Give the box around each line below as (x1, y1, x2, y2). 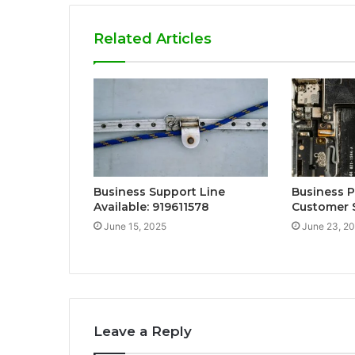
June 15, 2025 (104, 220, 166, 233)
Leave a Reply (94, 323, 192, 340)
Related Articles (94, 30, 212, 48)
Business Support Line (94, 185, 225, 200)
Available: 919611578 (94, 200, 209, 215)
